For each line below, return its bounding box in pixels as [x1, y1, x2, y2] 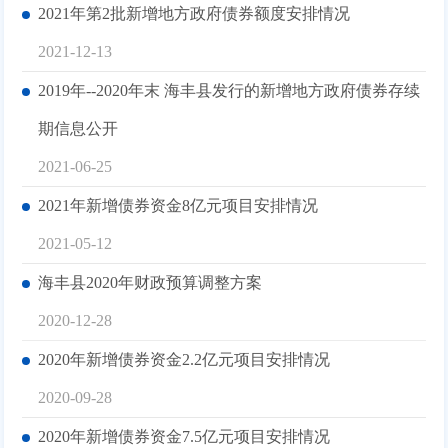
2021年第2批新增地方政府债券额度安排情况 [38, 4, 351, 22]
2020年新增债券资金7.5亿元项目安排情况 [38, 427, 331, 445]
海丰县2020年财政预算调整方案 [38, 273, 263, 291]
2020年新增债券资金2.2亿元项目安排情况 [38, 350, 331, 368]
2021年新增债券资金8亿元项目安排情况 [38, 196, 319, 214]
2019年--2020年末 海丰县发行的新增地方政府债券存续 [38, 81, 421, 99]
